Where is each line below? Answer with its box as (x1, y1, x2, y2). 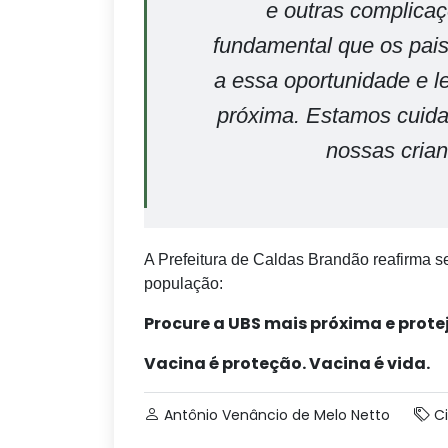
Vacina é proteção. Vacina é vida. (144, 352, 430, 375)
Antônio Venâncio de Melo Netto (164, 405, 390, 425)
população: (144, 275, 223, 292)
